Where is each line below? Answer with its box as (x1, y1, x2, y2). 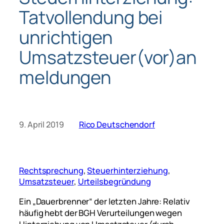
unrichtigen (19, 24, 112, 49)
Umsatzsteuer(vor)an (19, 44, 197, 69)
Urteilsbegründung (77, 176, 151, 187)
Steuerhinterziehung (87, 165, 168, 176)
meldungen (19, 64, 111, 89)
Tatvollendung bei (19, 4, 163, 29)
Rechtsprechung (19, 165, 83, 176)
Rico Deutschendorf (78, 119, 155, 130)
